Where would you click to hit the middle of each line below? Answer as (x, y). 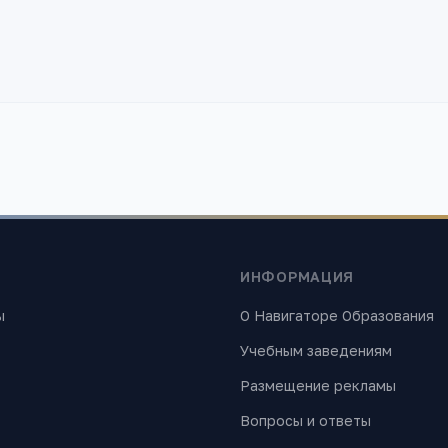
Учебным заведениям (316, 350)
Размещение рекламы (318, 385)
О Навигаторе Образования (337, 315)
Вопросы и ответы (305, 420)
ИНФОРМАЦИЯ (297, 276)
